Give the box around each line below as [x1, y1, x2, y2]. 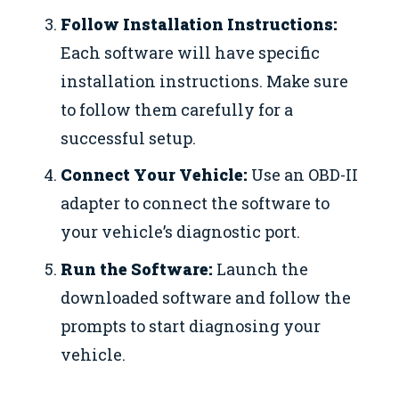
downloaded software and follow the [61, 286, 352, 308]
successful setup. [61, 126, 197, 149]
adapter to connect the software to [61, 192, 330, 215]
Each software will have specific [61, 41, 321, 63]
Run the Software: [61, 257, 214, 280]
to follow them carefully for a [61, 98, 294, 120]
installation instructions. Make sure [61, 69, 349, 92]
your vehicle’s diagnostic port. [61, 221, 301, 243]
